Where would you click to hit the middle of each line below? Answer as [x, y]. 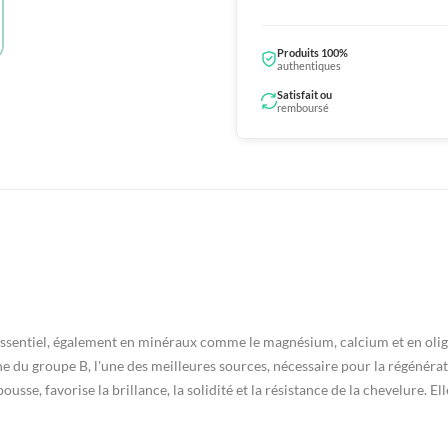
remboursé [303, 108]
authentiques [309, 66]
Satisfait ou [304, 95]
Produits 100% [312, 53]
